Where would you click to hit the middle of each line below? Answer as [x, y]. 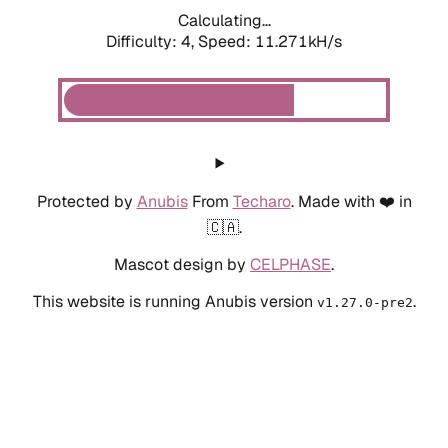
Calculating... [224, 20]
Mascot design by [182, 264]
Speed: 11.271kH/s [270, 41]
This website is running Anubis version [174, 301]
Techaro [261, 201]
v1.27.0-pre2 [364, 302]
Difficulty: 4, [152, 41]
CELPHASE [290, 264]
